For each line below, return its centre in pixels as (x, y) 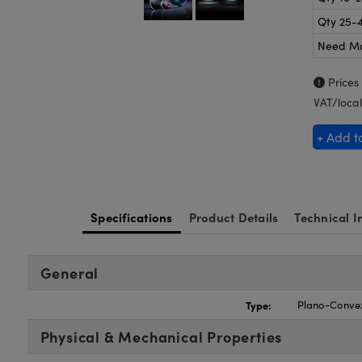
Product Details (234, 217)
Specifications (132, 217)
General (69, 273)
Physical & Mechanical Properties (161, 337)
